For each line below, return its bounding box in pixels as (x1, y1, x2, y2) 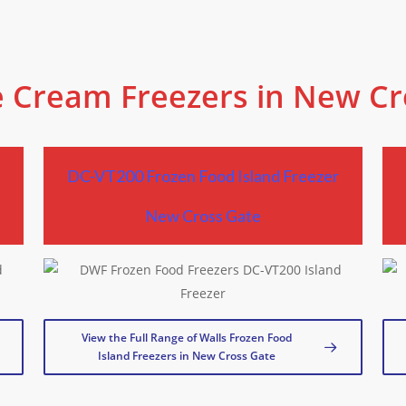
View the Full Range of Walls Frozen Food (82, 329, 292, 345)
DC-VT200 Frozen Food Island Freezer (67, 165, 339, 186)
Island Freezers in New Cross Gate (98, 347, 275, 363)
